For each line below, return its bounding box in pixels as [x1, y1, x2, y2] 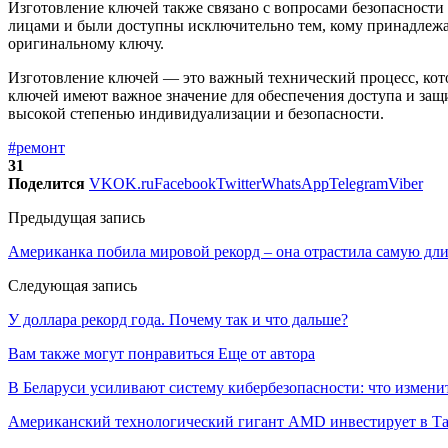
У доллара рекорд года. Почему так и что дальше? [8, 311, 348, 329]
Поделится [8, 175, 85, 193]
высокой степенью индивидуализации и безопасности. [8, 105, 384, 123]
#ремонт [8, 139, 65, 157]
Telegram [329, 175, 388, 193]
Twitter [216, 175, 261, 193]
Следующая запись [8, 277, 137, 295]
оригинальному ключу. [8, 35, 164, 53]
